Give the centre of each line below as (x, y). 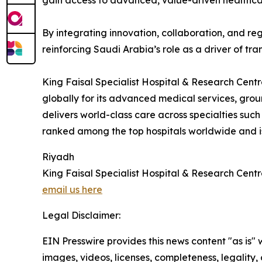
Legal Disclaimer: (81, 215)
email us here (72, 189)
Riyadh (58, 157)
